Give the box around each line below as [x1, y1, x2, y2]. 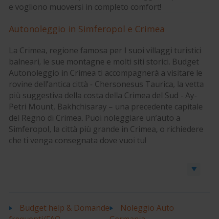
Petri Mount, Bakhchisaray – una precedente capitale [8, 101, 203, 112]
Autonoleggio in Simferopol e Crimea [8, 22, 165, 35]
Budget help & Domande [19, 202, 109, 214]
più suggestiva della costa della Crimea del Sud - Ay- [8, 89, 197, 101]
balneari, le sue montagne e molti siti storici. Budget [8, 56, 199, 67]
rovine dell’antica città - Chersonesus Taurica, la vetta [8, 78, 204, 89]
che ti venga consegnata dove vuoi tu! [8, 134, 146, 146]
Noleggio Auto [120, 202, 174, 214]
